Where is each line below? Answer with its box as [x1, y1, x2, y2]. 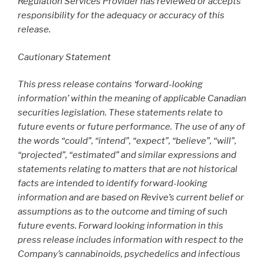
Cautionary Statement [18, 51, 111, 62]
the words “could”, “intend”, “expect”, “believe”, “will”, [18, 136, 236, 147]
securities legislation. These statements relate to [18, 107, 223, 118]
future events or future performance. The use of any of [18, 121, 245, 133]
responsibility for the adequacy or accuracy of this [18, 10, 225, 21]
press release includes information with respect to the [18, 235, 243, 246]
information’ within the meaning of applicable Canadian [18, 93, 246, 104]
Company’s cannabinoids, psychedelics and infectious [18, 249, 240, 260]
